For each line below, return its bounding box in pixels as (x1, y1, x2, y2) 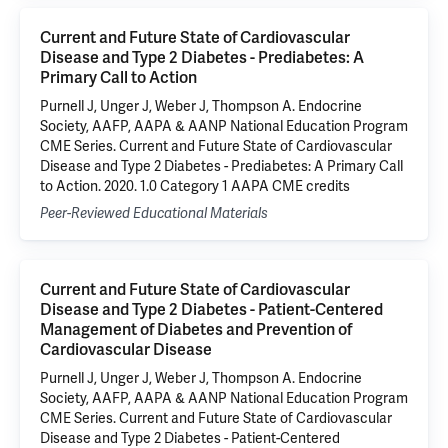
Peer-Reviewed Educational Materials (40, 205, 268, 222)
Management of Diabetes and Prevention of (40, 319, 352, 340)
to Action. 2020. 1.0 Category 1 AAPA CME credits (40, 177, 350, 195)
